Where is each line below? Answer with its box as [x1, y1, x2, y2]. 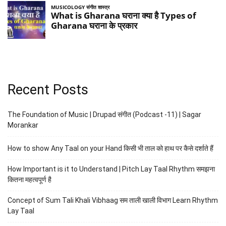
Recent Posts [8, 82, 88, 98]
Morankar [8, 121, 38, 130]
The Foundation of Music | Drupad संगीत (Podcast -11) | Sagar [8, 110, 201, 119]
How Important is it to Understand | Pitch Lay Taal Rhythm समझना [8, 165, 215, 174]
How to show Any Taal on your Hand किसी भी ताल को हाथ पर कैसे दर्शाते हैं [8, 144, 213, 153]
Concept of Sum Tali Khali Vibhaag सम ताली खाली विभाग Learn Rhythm [8, 196, 218, 205]
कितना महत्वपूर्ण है [8, 176, 51, 184]
